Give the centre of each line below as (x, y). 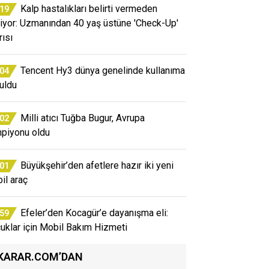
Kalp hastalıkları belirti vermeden (89, 8)
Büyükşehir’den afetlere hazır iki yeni (97, 165)
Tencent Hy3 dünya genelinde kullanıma (103, 70)
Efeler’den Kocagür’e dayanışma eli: (94, 213)
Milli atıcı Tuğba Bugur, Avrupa (83, 118)
